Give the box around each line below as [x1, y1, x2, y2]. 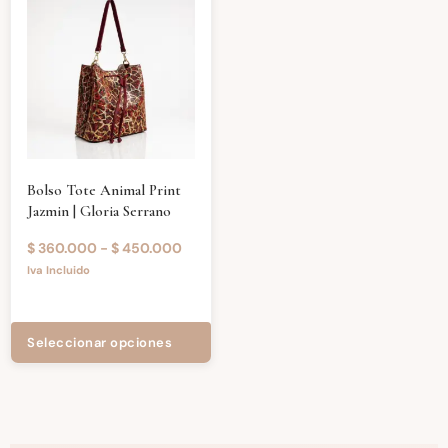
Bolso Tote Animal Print [27, 181, 181, 200]
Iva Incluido [27, 262, 90, 277]
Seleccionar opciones [27, 333, 172, 351]
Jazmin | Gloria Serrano [27, 202, 171, 221]
